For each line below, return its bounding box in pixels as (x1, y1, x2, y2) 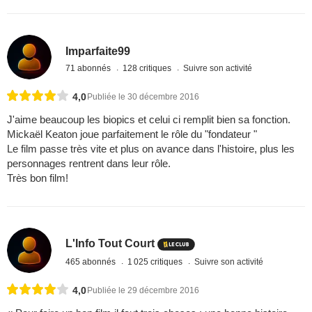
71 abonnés (65, 63, 114, 73)
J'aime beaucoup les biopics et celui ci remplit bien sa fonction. (7, 114, 290, 126)
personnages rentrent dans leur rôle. (7, 157, 171, 170)
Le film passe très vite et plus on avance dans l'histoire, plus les (7, 143, 295, 155)
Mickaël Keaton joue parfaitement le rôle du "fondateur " (7, 128, 257, 141)
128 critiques (123, 63, 174, 73)
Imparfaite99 (65, 45, 131, 57)
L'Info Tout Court (65, 237, 155, 250)
